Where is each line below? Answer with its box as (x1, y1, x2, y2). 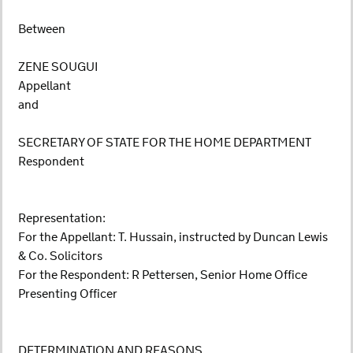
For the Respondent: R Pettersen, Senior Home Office (18, 267, 307, 284)
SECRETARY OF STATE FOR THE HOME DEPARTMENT (18, 135, 311, 151)
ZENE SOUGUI (18, 59, 98, 76)
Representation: (18, 210, 106, 227)
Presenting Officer (18, 286, 117, 303)
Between (18, 21, 65, 38)
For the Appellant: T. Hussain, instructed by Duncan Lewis (18, 229, 328, 246)
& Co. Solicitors (18, 248, 102, 265)
